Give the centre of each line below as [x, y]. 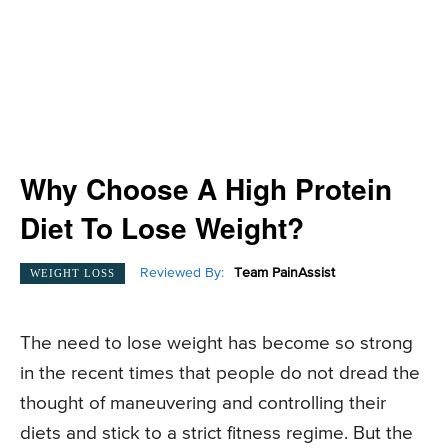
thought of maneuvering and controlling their [203, 404]
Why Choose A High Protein [206, 188]
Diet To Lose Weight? [162, 227]
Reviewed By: [182, 273]
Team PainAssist [284, 273]
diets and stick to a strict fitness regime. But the [216, 434]
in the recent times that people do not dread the [220, 374]
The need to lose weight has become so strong [216, 344]
